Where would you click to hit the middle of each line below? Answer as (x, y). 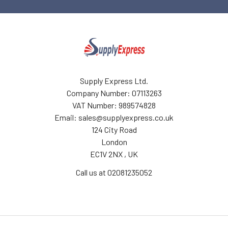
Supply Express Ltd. (114, 81)
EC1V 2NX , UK (114, 154)
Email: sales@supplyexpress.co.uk (114, 117)
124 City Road (114, 130)
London (114, 142)
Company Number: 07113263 (114, 93)
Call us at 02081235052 (114, 172)
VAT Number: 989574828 (114, 105)
